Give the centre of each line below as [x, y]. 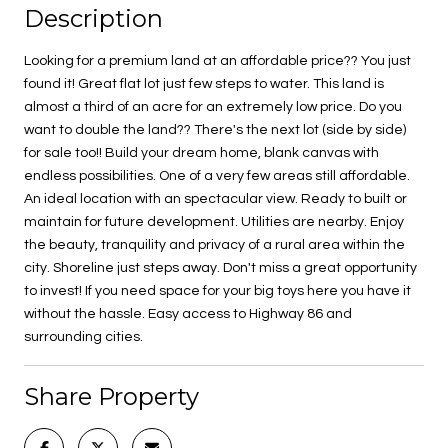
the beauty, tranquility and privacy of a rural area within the [214, 244]
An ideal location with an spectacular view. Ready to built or [215, 198]
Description [93, 18]
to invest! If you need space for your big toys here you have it [217, 290]
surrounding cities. [83, 336]
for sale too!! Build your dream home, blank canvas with [201, 152]
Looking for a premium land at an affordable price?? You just [217, 60]
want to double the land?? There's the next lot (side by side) [215, 129]
